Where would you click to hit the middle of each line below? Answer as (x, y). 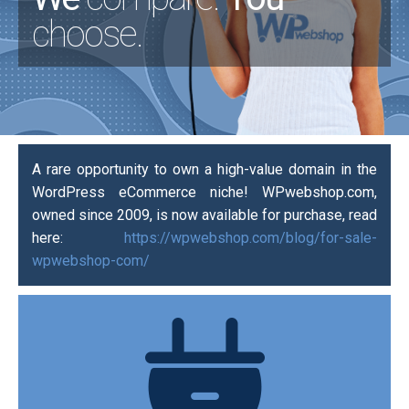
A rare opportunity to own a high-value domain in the (204, 169)
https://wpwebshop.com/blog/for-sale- (251, 238)
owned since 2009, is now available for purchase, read (204, 215)
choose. (87, 34)
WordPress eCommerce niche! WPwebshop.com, (204, 192)
